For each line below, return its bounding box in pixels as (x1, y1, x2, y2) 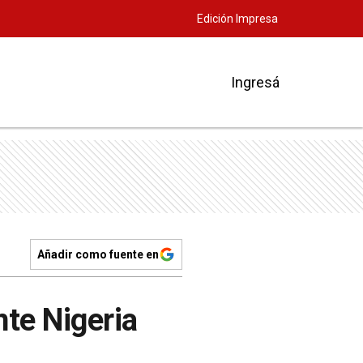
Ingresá (231, 73, 280, 91)
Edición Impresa (197, 12, 278, 25)
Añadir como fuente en (37, 248, 159, 261)
